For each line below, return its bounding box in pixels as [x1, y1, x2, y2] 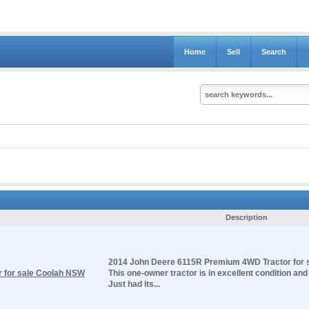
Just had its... [108, 279, 160, 289]
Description [225, 212, 268, 221]
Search [261, 48, 286, 56]
